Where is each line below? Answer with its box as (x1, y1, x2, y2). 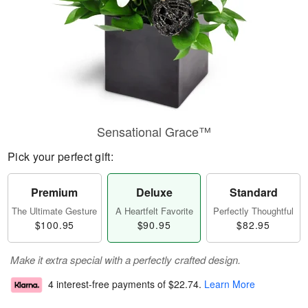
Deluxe (135, 184, 173, 200)
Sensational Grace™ (97, 122, 211, 140)
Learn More (204, 277, 255, 291)
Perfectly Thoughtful (213, 204, 294, 217)
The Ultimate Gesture (12, 204, 98, 217)
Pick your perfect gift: (8, 148, 113, 164)
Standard (229, 184, 278, 200)
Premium (31, 184, 78, 200)
